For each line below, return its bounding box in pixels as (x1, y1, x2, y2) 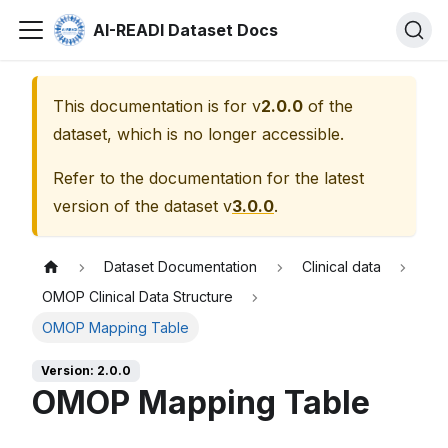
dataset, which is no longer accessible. (53, 124, 344, 144)
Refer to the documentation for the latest (53, 168, 364, 188)
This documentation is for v (53, 96, 261, 116)
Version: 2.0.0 (41, 363, 131, 379)
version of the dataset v (53, 196, 232, 216)
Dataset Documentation (104, 258, 258, 276)
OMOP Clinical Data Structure (42, 288, 234, 306)
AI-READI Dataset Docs (93, 20, 279, 40)
